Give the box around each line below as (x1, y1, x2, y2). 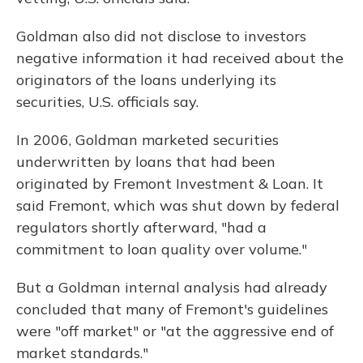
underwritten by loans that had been (16, 152, 275, 171)
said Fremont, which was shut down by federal (16, 196, 340, 215)
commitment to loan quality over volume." (16, 240, 307, 258)
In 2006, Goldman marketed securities (16, 130, 279, 149)
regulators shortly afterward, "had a (16, 218, 267, 237)
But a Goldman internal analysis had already (16, 278, 327, 297)
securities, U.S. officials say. (16, 92, 199, 111)
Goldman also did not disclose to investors (16, 27, 306, 45)
